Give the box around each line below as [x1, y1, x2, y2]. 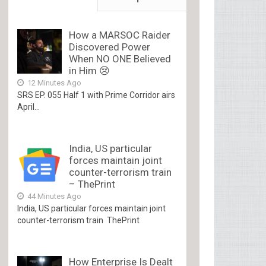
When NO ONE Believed [69, 53, 172, 65]
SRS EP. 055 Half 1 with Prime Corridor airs [17, 90, 176, 100]
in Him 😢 [69, 65, 110, 77]
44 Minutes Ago [26, 192, 82, 201]
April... [17, 102, 40, 112]
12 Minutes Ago [26, 78, 82, 87]
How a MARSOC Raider [69, 29, 171, 41]
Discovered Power [69, 41, 151, 53]
